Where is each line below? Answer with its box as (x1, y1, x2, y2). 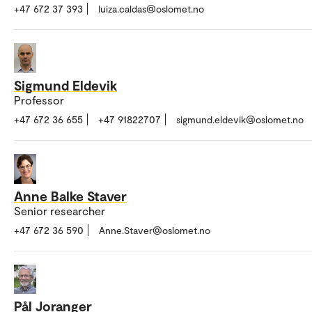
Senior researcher (14, 203, 105, 217)
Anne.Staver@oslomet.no (99, 224, 210, 236)
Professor (14, 93, 64, 107)
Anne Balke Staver (14, 187, 127, 204)
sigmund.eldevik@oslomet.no (176, 114, 304, 126)
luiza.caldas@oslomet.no (98, 3, 204, 15)
